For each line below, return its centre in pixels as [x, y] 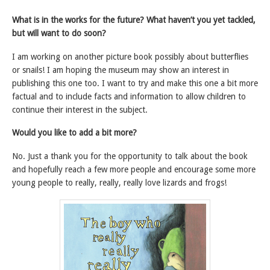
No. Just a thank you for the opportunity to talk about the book [130, 156]
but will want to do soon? [59, 33]
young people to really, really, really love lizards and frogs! [119, 183]
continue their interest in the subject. [80, 109]
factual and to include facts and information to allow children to [129, 96]
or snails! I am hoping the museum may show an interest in [121, 70]
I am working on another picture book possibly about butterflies [130, 56]
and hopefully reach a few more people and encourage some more [134, 170]
